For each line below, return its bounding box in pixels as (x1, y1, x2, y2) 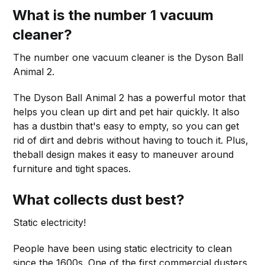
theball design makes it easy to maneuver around (13, 148, 234, 160)
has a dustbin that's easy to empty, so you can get (13, 119, 240, 132)
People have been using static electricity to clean (13, 242, 232, 254)
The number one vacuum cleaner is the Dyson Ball (13, 51, 244, 63)
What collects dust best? (12, 190, 185, 208)
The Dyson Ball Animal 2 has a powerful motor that (13, 91, 246, 104)
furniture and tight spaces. (13, 162, 131, 174)
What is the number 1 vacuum (12, 6, 214, 24)
